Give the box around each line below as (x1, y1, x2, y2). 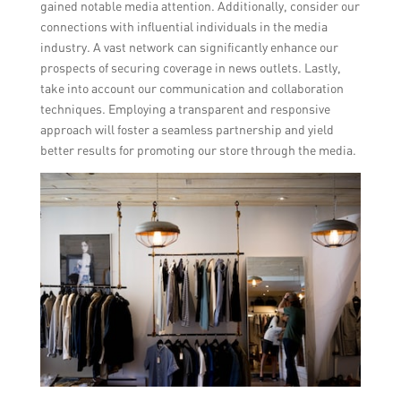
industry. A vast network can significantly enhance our (39, 38, 338, 55)
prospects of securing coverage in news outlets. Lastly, (39, 59, 341, 75)
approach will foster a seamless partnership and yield (39, 121, 334, 137)
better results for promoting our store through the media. (39, 141, 356, 158)
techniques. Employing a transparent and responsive (39, 100, 330, 116)
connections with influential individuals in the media (39, 18, 328, 34)
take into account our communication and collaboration (39, 80, 344, 96)
